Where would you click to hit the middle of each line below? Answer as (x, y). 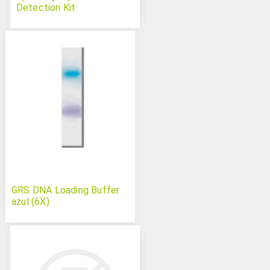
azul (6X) (30, 202)
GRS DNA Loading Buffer (65, 190)
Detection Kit (46, 7)
